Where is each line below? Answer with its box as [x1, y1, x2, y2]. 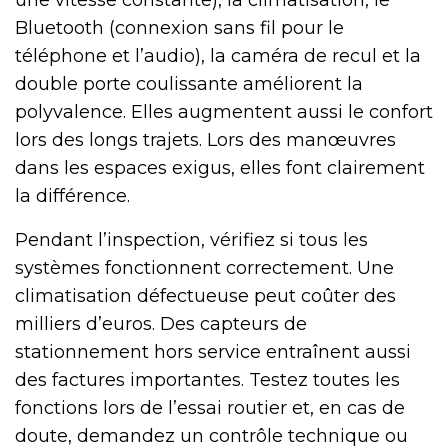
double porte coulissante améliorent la [15, 72, 363, 95]
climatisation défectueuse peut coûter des [15, 284, 396, 307]
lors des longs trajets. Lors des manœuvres [15, 128, 396, 151]
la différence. [15, 184, 130, 207]
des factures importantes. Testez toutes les [15, 368, 400, 391]
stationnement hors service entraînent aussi [15, 340, 411, 363]
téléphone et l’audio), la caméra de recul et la [15, 44, 421, 67]
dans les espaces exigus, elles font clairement [15, 156, 425, 179]
